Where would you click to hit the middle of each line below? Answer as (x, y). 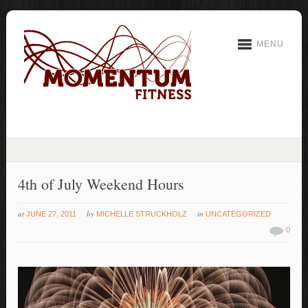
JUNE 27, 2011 (52, 214)
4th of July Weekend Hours (101, 184)
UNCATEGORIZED (239, 214)
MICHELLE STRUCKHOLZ (142, 214)
